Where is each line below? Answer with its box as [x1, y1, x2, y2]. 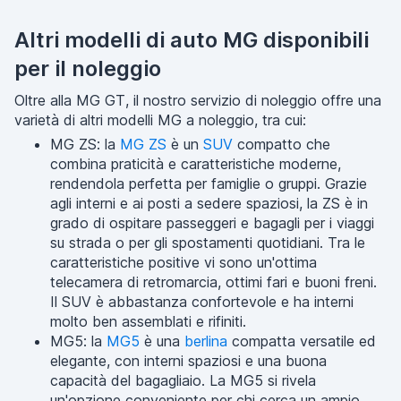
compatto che [233, 135, 330, 153]
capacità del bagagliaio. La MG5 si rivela [50, 371, 316, 389]
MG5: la [50, 332, 107, 350]
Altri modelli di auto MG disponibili [14, 27, 369, 53]
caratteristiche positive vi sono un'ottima [50, 253, 317, 271]
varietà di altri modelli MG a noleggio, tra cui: [14, 111, 306, 129]
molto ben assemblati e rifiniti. [50, 312, 246, 330]
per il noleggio [14, 55, 161, 81]
